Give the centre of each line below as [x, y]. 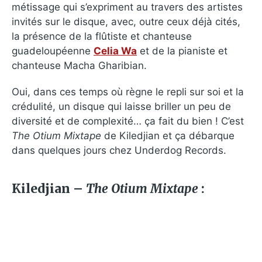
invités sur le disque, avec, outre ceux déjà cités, [126, 21]
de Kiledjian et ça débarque [168, 135]
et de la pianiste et [182, 51]
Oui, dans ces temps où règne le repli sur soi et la [128, 92]
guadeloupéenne [53, 51]
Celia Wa [115, 51]
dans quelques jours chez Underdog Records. [119, 150]
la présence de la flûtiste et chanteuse [102, 36]
